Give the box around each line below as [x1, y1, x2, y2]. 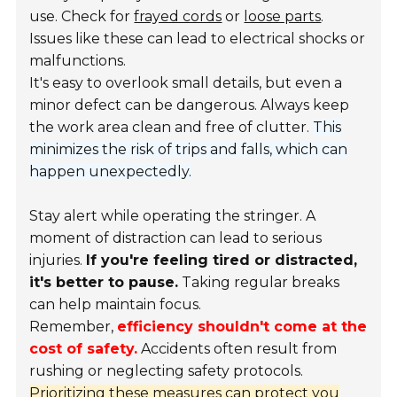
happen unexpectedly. [29, 163, 192, 181]
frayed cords [134, 8, 222, 26]
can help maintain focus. [29, 296, 202, 314]
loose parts [244, 8, 322, 26]
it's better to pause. [29, 274, 179, 292]
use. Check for [29, 8, 135, 26]
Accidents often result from [137, 340, 338, 358]
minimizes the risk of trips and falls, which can [29, 141, 348, 159]
